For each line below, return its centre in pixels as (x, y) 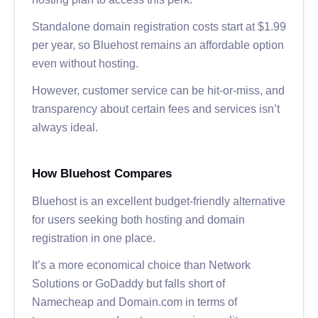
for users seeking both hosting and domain (138, 219)
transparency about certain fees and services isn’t (156, 108)
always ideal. (65, 127)
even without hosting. (85, 63)
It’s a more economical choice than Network (141, 264)
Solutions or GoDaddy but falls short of (128, 283)
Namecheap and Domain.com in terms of (135, 301)
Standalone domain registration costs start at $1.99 (159, 26)
